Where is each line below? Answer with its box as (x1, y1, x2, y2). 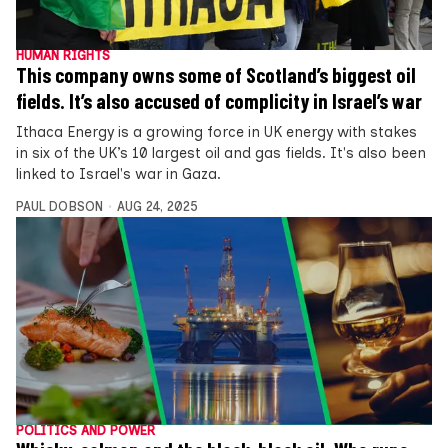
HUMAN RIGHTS (16, 48, 110, 64)
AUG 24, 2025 (116, 199, 198, 215)
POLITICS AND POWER (16, 423, 155, 439)
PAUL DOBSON (16, 199, 103, 215)
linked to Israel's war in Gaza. (16, 165, 221, 184)
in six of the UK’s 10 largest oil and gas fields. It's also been (16, 144, 426, 163)
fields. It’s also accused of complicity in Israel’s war (16, 89, 422, 114)
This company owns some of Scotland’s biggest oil (16, 63, 416, 88)
